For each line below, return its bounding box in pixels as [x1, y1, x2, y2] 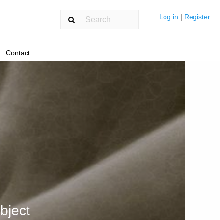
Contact [5, 49, 30, 57]
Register [184, 13, 210, 21]
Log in [159, 13, 180, 21]
